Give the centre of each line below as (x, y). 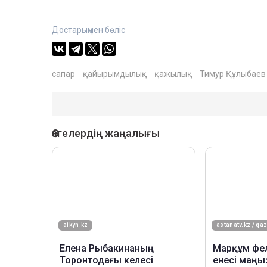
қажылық (173, 74)
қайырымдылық (115, 74)
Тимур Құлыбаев (233, 74)
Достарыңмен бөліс (89, 30)
